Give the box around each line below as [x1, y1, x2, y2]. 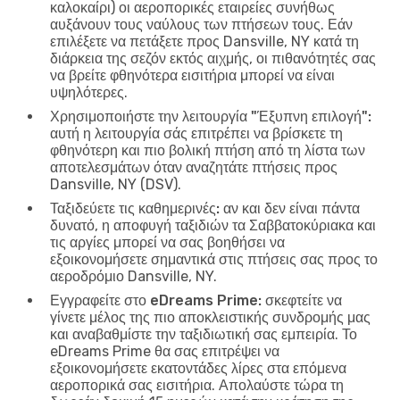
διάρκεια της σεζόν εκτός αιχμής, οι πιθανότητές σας [50, 49, 376, 67]
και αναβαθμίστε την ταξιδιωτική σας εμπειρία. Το [50, 325, 357, 343]
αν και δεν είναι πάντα [220, 199, 360, 217]
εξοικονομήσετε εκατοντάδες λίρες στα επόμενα [50, 359, 346, 377]
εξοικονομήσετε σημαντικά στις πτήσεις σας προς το [50, 250, 378, 268]
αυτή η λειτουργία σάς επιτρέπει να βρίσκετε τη [50, 124, 343, 142]
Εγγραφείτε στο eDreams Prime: [50, 291, 262, 309]
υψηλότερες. [50, 83, 128, 101]
